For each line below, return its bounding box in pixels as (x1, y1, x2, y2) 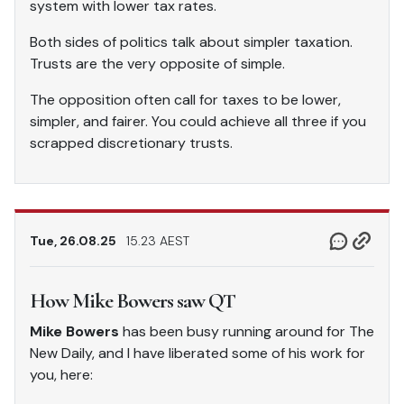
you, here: (30, 364, 93, 384)
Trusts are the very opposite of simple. (30, 53, 285, 73)
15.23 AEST (126, 232, 189, 249)
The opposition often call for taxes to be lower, (30, 89, 341, 109)
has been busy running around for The (119, 321, 374, 341)
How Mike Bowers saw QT (30, 287, 235, 314)
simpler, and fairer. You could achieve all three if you (30, 111, 366, 131)
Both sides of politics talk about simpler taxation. (30, 32, 353, 51)
